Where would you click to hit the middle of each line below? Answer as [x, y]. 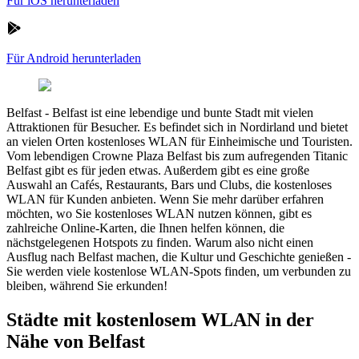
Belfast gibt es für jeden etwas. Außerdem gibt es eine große [158, 170]
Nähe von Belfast [76, 341]
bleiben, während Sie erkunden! [87, 285]
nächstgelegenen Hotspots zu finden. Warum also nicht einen [160, 242]
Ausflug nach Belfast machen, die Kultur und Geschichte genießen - [179, 256]
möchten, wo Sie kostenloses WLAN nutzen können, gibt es [159, 213]
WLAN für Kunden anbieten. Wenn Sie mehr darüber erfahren [165, 199]
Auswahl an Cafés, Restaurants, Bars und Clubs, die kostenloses [169, 184]
